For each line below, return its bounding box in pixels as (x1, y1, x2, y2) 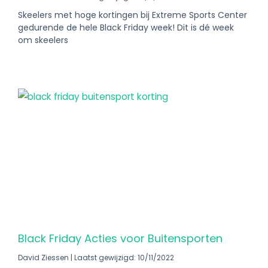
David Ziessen (18, 252, 71, 263)
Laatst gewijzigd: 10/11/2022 (72, 252, 174, 263)
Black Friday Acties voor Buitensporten (18, 231, 223, 246)
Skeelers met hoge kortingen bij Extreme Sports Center (18, 9, 247, 21)
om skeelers (18, 34, 68, 46)
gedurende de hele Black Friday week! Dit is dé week (18, 22, 234, 33)
